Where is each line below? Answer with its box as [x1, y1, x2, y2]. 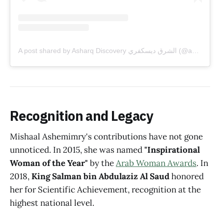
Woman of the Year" [10, 158, 88, 169]
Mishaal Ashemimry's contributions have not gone [10, 131, 203, 142]
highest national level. [10, 197, 94, 209]
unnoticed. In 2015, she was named [10, 144, 144, 156]
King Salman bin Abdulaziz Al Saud [31, 171, 169, 182]
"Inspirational [144, 144, 200, 156]
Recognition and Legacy [10, 106, 154, 126]
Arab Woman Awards [116, 158, 196, 169]
